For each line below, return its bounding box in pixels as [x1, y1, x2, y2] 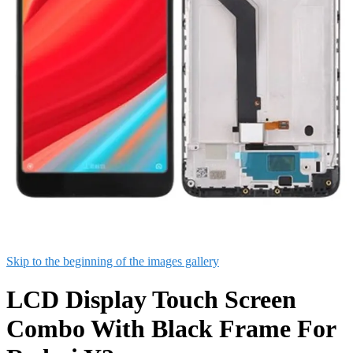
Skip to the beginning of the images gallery [6, 255, 219, 268]
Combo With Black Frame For [6, 314, 336, 344]
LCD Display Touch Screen [6, 285, 296, 314]
